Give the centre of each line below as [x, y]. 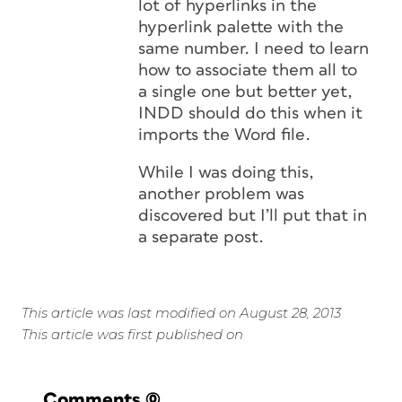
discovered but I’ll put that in [253, 216]
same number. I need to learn [253, 49]
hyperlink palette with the [241, 27]
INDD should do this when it [250, 114]
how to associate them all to [248, 70]
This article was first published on [132, 334]
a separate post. [201, 237]
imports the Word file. [224, 135]
